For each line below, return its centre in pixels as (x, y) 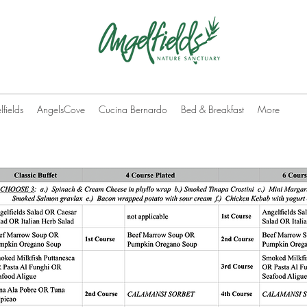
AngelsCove (61, 109)
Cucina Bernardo (133, 109)
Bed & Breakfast (212, 109)
